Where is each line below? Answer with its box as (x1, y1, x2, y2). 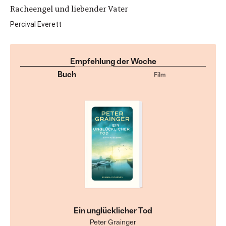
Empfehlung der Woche (70, 56, 156, 66)
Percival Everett (10, 20, 62, 28)
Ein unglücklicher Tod (74, 205, 152, 215)
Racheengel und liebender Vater (10, 4, 128, 14)
